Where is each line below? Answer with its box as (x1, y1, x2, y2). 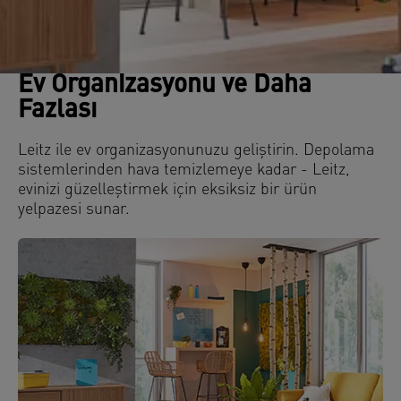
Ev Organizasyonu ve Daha (18, 73, 311, 98)
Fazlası (18, 98, 97, 124)
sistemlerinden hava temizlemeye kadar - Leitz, (18, 162, 350, 179)
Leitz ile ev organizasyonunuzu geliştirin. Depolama (18, 142, 374, 159)
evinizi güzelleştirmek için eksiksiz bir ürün (18, 182, 317, 199)
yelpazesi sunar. (18, 201, 130, 218)
